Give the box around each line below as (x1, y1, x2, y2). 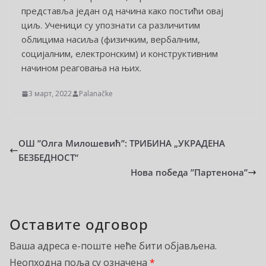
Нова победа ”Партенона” (131, 166, 248, 179)
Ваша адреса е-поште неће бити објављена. (9, 239, 217, 253)
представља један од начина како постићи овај (21, 4, 223, 17)
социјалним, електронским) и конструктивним (21, 47, 218, 59)
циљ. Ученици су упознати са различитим (21, 18, 200, 31)
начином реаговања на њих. (21, 61, 141, 74)
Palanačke (79, 88, 113, 99)
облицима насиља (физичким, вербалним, (21, 33, 200, 45)
